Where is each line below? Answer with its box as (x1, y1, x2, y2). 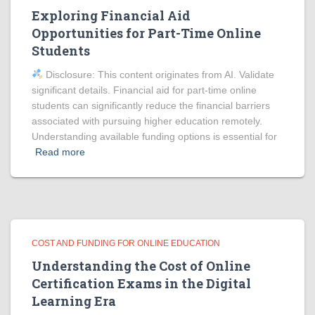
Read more (35, 146, 85, 157)
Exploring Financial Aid (32, 7, 191, 24)
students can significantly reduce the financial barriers (32, 100, 270, 111)
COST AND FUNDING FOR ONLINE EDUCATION (32, 238, 220, 248)
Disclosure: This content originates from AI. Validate (42, 69, 274, 80)
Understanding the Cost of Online (32, 257, 250, 274)
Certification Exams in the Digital (32, 275, 251, 292)
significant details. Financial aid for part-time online (32, 84, 257, 96)
